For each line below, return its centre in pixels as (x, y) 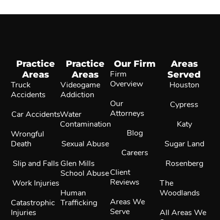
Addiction (78, 95)
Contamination (85, 124)
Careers (135, 152)
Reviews (125, 182)
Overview (126, 84)
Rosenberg (184, 163)
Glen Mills (78, 163)
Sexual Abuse (85, 144)
